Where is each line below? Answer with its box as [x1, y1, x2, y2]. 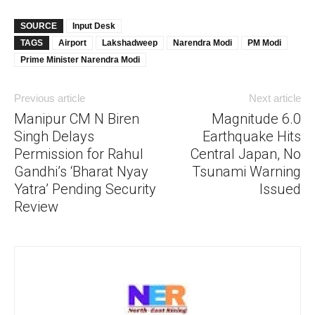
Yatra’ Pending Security [14, 180, 156, 198]
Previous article [14, 91, 85, 104]
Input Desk [72, 20, 115, 31]
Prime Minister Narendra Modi [20, 54, 140, 65]
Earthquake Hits [202, 127, 301, 145]
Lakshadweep [102, 37, 157, 48]
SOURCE [20, 20, 57, 31]
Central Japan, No [191, 145, 301, 162]
